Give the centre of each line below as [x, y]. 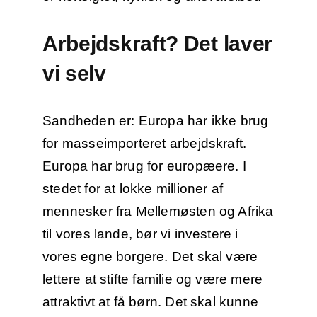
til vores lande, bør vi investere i [140, 234]
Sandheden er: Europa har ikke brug [155, 121]
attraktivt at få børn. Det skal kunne [150, 302]
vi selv [74, 74]
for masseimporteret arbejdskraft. [144, 144]
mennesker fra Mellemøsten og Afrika [158, 212]
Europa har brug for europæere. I [144, 166]
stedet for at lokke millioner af [133, 189]
